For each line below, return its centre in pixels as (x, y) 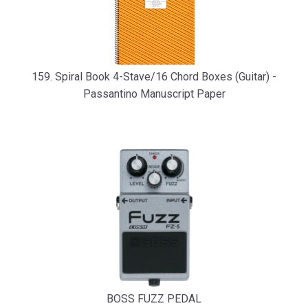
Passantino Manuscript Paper (154, 94)
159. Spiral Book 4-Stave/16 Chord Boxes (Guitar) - (154, 77)
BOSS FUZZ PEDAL (154, 299)
